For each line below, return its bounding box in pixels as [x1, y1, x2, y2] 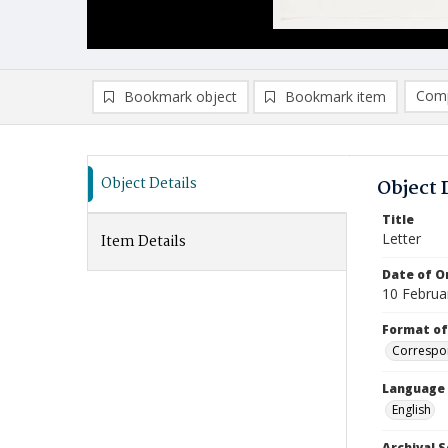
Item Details [101, 230, 186, 254]
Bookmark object [124, 87, 237, 106]
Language [382, 380, 445, 397]
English [392, 401, 431, 418]
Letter [382, 229, 421, 248]
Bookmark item [285, 87, 386, 106]
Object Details [101, 172, 197, 196]
